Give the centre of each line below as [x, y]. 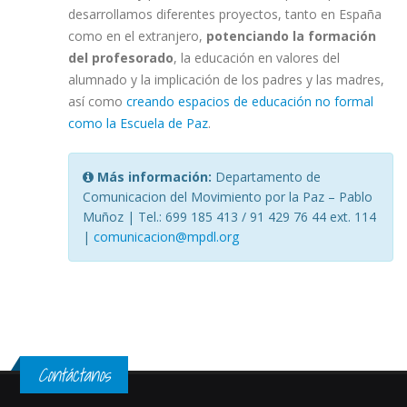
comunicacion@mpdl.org [166, 237]
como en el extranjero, [137, 36]
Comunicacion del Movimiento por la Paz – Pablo [228, 197]
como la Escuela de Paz [138, 123]
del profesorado [121, 58]
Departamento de [266, 177]
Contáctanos [74, 375]
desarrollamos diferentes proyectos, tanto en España [225, 14]
